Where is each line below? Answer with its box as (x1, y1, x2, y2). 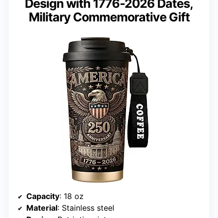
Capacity (26, 191, 59, 201)
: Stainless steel (57, 203, 114, 213)
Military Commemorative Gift (28, 10, 190, 25)
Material (26, 203, 57, 213)
